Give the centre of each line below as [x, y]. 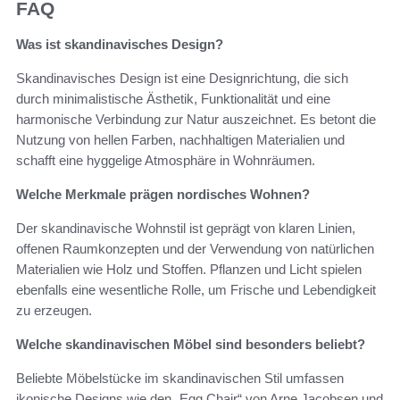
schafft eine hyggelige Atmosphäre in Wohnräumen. [166, 161]
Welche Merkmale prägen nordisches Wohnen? [163, 195]
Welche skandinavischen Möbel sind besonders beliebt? [191, 345]
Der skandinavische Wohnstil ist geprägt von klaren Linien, [186, 229]
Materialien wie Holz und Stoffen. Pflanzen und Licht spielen [189, 270]
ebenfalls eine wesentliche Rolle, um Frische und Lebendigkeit [196, 290]
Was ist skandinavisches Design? [120, 45]
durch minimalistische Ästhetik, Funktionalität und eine [173, 99]
